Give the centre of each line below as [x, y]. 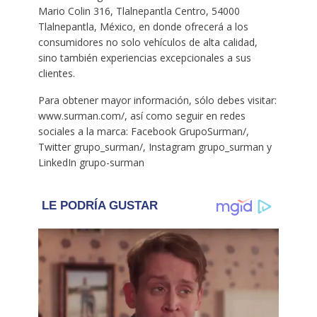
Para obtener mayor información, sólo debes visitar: [157, 100]
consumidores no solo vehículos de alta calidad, [148, 42]
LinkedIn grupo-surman [91, 163]
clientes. [56, 74]
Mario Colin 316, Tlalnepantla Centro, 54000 [139, 11]
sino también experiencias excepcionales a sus [144, 58]
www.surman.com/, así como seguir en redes [142, 116]
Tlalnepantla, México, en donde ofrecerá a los [143, 27]
